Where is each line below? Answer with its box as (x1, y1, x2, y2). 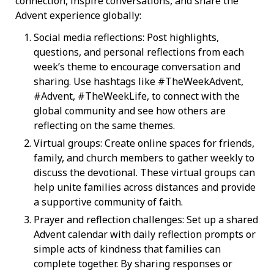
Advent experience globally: (15, 8, 141, 22)
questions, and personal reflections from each (34, 45, 244, 59)
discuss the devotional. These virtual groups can (34, 166, 255, 180)
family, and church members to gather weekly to (34, 151, 254, 165)
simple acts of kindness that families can (34, 242, 221, 256)
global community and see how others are (34, 104, 226, 118)
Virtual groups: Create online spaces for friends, (34, 136, 254, 150)
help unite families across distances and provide (34, 180, 256, 194)
